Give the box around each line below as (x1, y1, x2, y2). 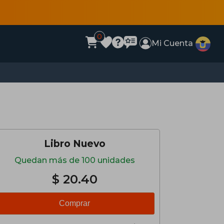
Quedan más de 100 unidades (14, 155, 135, 165)
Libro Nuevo (43, 137, 105, 149)
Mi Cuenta (151, 38, 193, 48)
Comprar (59, 199, 90, 207)
